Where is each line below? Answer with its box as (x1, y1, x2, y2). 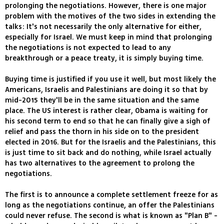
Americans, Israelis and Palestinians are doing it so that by (5, 84, 208, 95)
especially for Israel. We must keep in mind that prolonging (5, 32, 212, 43)
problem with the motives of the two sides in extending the (5, 11, 215, 22)
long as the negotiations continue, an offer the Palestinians (5, 200, 214, 211)
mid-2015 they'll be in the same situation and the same (5, 95, 199, 106)
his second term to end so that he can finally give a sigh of (5, 116, 210, 127)
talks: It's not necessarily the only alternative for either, (5, 21, 201, 32)
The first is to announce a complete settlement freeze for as (5, 189, 218, 200)
